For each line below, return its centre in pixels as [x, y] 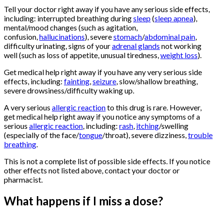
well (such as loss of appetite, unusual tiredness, [82, 55]
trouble [200, 135]
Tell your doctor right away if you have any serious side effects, [107, 9]
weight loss [179, 55]
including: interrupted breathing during [69, 18]
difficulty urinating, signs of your [58, 46]
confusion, [22, 37]
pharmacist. [23, 180]
